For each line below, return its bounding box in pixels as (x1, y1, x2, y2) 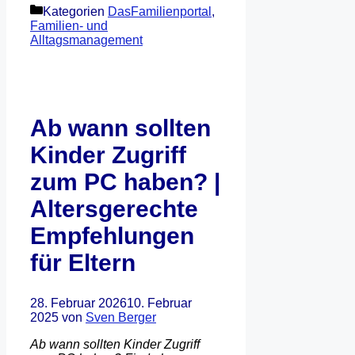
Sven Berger (86, 311, 156, 325)
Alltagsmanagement (30, 33, 143, 48)
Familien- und (30, 19, 108, 33)
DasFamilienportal (108, 5, 212, 19)
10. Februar (127, 296, 192, 311)
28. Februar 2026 (30, 296, 127, 311)
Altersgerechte (30, 196, 198, 223)
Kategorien (43, 5, 108, 19)
